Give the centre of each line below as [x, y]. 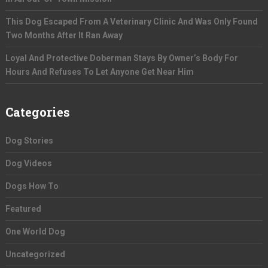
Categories [37, 112]
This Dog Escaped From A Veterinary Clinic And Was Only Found [131, 22]
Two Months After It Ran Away [64, 35]
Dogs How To [32, 186]
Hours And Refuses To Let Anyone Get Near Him [99, 72]
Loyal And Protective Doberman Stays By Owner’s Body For [121, 58]
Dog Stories [29, 141]
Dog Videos [28, 163]
